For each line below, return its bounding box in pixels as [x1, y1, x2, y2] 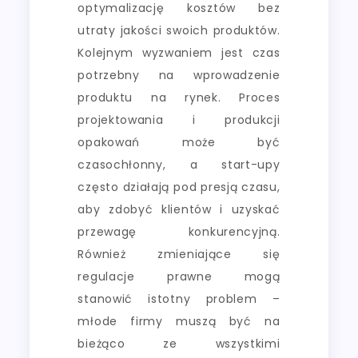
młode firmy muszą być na [78, 312, 280, 329]
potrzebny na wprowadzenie [78, 66, 280, 83]
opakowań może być [78, 133, 280, 150]
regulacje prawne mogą [78, 268, 280, 284]
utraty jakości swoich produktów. [78, 22, 280, 38]
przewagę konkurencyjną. [78, 223, 280, 240]
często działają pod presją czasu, [78, 178, 280, 195]
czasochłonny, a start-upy [78, 156, 280, 173]
